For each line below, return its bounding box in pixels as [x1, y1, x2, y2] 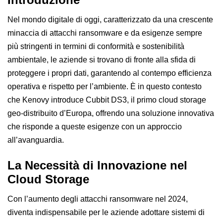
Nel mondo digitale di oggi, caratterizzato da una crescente [7, 15, 213, 24]
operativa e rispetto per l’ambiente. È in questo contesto [7, 82, 202, 91]
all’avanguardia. [7, 135, 64, 144]
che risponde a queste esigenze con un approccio [7, 122, 182, 131]
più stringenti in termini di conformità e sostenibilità [7, 42, 184, 51]
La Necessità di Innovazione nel [7, 158, 187, 172]
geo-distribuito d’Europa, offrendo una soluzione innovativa [7, 109, 214, 117]
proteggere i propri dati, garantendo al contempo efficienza [7, 68, 212, 77]
